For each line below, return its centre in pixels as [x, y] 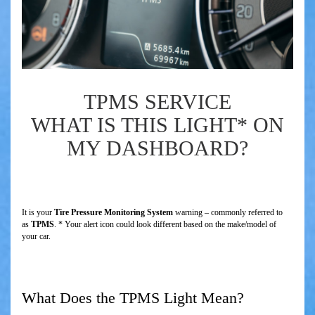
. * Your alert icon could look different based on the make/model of [165, 225]
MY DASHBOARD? [157, 148]
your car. [36, 237]
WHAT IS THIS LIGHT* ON [157, 125]
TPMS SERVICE [157, 102]
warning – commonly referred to [228, 213]
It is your [38, 213]
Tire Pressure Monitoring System [114, 213]
